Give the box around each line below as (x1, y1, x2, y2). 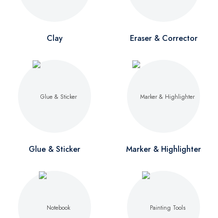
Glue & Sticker (29, 144, 80, 155)
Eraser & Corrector (129, 33, 198, 44)
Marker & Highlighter (126, 144, 201, 155)
